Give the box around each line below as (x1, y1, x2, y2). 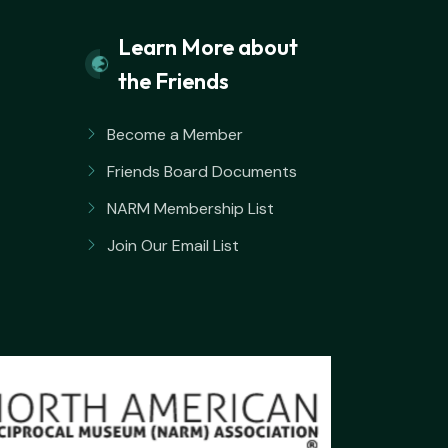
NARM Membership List (107, 198, 274, 219)
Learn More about (118, 33, 298, 61)
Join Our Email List (107, 235, 239, 256)
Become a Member (107, 124, 243, 145)
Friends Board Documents (107, 161, 297, 182)
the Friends (118, 67, 229, 95)
